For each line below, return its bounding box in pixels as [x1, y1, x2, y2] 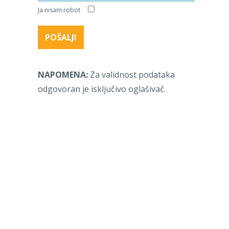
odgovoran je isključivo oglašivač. [38, 83, 166, 95]
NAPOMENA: [38, 69, 88, 81]
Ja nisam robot [38, 6, 82, 15]
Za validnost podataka [88, 69, 175, 81]
